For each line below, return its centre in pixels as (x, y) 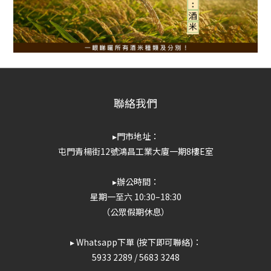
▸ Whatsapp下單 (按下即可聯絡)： (135, 242)
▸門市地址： (135, 136)
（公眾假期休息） (135, 212)
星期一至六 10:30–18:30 (135, 197)
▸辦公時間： (135, 182)
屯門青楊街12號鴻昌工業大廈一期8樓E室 (135, 152)
